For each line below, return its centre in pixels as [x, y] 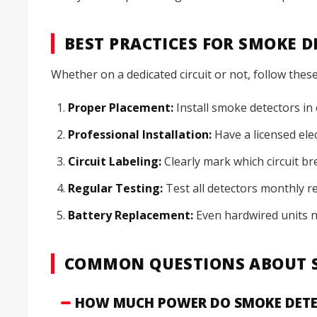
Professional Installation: [140, 135]
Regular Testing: [115, 189]
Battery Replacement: [131, 215]
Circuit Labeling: [115, 162]
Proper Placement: [121, 108]
